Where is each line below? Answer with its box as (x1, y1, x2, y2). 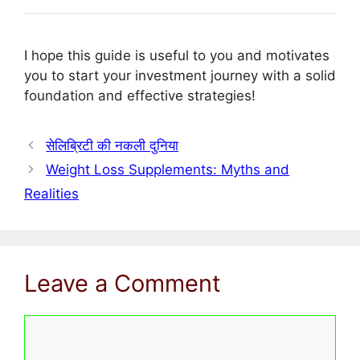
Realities (24, 186, 79, 202)
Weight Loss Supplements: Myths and (46, 162, 290, 178)
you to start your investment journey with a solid (24, 67, 336, 84)
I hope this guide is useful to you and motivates (24, 47, 329, 64)
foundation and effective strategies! (24, 88, 256, 104)
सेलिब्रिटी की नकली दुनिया (46, 137, 179, 154)
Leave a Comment (24, 269, 221, 298)
